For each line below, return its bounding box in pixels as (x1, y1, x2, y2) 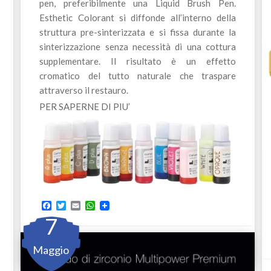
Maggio (33, 243, 70, 257)
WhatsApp (95, 200, 137, 211)
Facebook (51, 200, 90, 211)
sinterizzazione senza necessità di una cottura (39, 41, 236, 52)
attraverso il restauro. (39, 84, 129, 96)
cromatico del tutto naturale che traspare (39, 70, 236, 81)
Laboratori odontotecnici (85, 252, 171, 261)
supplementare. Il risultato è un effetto (39, 55, 236, 67)
